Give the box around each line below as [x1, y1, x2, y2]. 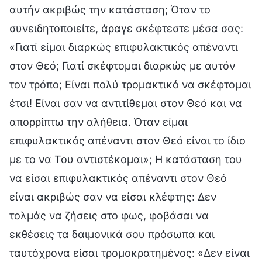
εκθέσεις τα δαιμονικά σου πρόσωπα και [9, 227, 215, 240]
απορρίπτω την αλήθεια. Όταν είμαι [9, 115, 188, 128]
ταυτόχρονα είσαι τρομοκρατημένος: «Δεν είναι [9, 246, 250, 259]
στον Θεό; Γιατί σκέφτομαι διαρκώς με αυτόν [9, 59, 235, 72]
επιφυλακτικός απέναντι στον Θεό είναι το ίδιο [9, 134, 246, 147]
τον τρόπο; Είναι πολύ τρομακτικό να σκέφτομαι [9, 78, 251, 91]
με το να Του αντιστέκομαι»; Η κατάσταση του [9, 153, 242, 166]
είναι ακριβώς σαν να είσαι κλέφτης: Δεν [9, 190, 216, 203]
